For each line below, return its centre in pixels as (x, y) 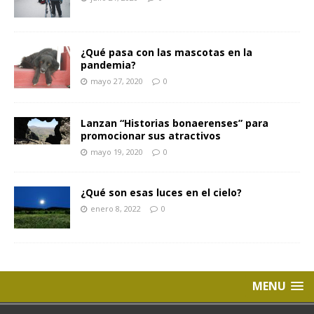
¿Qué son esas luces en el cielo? (161, 192)
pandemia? (108, 64)
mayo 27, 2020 (117, 81)
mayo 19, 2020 (117, 151)
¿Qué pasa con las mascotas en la (166, 52)
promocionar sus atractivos (151, 135)
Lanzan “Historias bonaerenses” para (175, 123)
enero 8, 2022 (116, 208)
